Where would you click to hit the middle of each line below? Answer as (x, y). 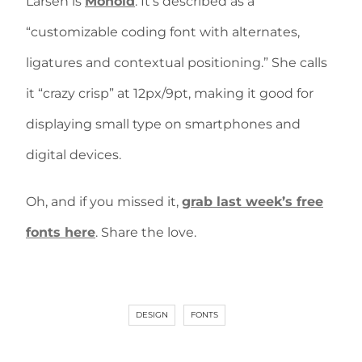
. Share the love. (146, 232)
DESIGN (152, 315)
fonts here (61, 232)
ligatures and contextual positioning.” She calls (177, 63)
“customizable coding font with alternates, (163, 32)
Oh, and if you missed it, (104, 202)
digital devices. (74, 155)
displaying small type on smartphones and (163, 124)
